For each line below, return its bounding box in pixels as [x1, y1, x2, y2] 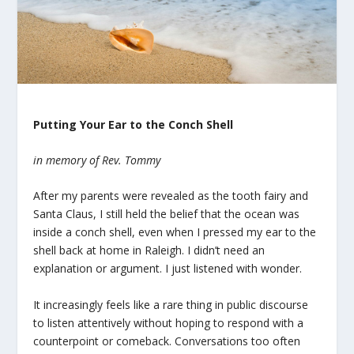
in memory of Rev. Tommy [33, 152, 161, 168]
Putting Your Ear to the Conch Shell [33, 116, 234, 132]
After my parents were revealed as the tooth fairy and [33, 188, 309, 204]
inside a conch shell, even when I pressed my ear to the [33, 224, 317, 240]
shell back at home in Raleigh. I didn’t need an [33, 243, 265, 258]
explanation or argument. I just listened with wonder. [33, 261, 303, 277]
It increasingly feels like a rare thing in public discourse [33, 296, 309, 312]
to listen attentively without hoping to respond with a [33, 314, 304, 330]
